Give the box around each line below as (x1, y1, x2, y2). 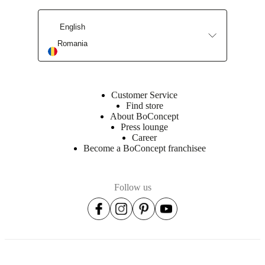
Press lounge (121, 121, 168, 132)
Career (132, 132, 157, 143)
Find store (125, 100, 163, 111)
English (60, 22, 85, 32)
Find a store (5, 31, 49, 41)
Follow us (114, 182, 151, 192)
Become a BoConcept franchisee (83, 143, 206, 153)
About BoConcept (110, 111, 179, 121)
